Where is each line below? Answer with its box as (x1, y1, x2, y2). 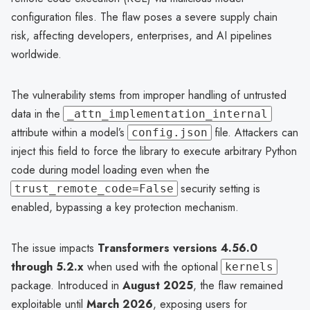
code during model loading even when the (11, 161, 210, 178)
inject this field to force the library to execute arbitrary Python (11, 143, 297, 159)
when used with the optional (84, 258, 221, 275)
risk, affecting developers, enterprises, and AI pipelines (11, 27, 272, 44)
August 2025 (122, 277, 193, 293)
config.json (131, 125, 208, 139)
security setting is (177, 180, 260, 197)
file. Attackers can (211, 124, 298, 140)
